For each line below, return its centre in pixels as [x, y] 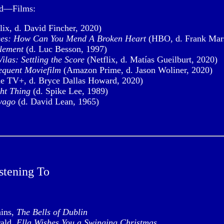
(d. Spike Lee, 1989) [69, 91]
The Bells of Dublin [52, 212]
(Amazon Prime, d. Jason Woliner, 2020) [137, 70]
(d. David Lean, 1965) [57, 101]
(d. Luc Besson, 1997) [65, 49]
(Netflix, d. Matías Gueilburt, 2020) [151, 59]
